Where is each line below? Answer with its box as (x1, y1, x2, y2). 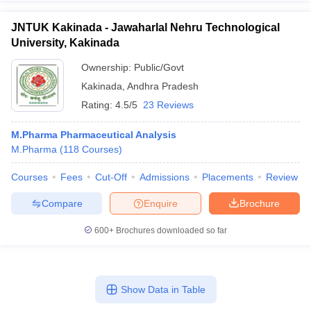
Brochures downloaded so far (114, 226, 227, 235)
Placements (202, 171, 253, 183)
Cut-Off (95, 171, 127, 183)
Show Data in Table (120, 284, 205, 295)
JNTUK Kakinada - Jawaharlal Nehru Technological (11, 22, 280, 33)
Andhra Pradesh (127, 81, 199, 92)
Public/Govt (134, 62, 184, 73)
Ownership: (81, 62, 134, 73)
